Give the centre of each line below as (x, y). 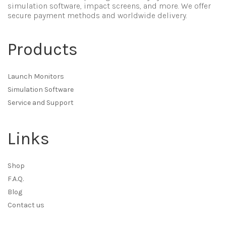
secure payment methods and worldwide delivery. (97, 16)
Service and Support (41, 103)
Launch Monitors (36, 77)
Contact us (26, 205)
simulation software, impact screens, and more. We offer (109, 6)
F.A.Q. (16, 179)
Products (43, 50)
